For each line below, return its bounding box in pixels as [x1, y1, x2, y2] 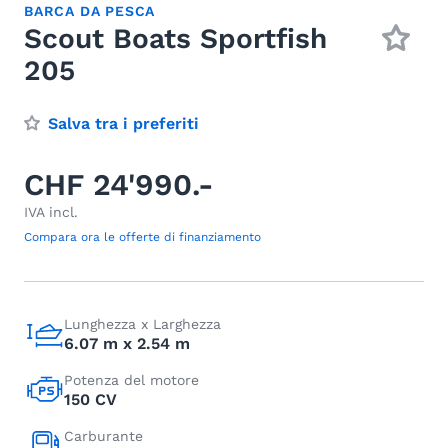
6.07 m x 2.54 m [64, 334, 190, 353]
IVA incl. [24, 204, 78, 220]
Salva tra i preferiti [48, 114, 199, 133]
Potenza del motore [64, 372, 199, 388]
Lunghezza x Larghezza [64, 316, 221, 332]
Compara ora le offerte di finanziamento [24, 230, 261, 244]
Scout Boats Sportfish [24, 22, 327, 55]
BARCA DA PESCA [24, 3, 156, 19]
